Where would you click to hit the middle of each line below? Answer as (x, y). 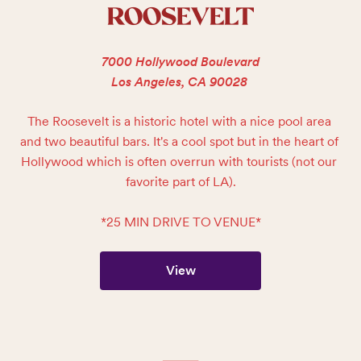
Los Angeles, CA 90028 (179, 82)
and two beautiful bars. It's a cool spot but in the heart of (179, 141)
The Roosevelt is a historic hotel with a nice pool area (179, 121)
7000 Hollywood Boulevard (180, 62)
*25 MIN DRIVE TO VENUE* (180, 222)
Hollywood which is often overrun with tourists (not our (179, 162)
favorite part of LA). (180, 182)
